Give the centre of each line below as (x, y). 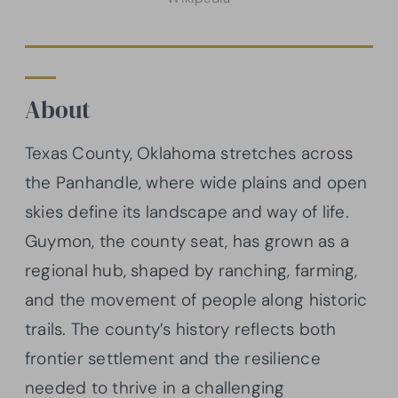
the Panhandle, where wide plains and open (196, 182)
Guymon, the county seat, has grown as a (187, 241)
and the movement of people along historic (196, 299)
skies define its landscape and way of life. (187, 211)
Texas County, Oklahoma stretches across (189, 153)
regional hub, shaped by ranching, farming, (191, 270)
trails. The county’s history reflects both (181, 329)
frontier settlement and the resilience (173, 358)
